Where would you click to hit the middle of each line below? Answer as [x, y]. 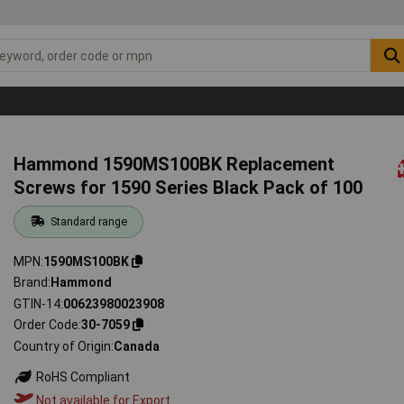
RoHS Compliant [82, 376]
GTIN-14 [37, 303]
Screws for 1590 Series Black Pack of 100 [188, 187]
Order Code [46, 325]
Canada [137, 346]
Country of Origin [63, 346]
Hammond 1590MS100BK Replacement [174, 164]
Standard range [88, 221]
